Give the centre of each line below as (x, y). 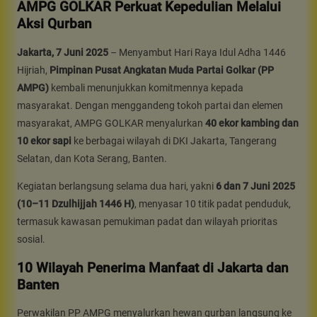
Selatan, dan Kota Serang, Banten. (92, 158)
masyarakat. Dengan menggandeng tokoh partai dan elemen (150, 105)
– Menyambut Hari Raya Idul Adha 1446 (197, 52)
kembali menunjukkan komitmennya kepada (146, 87)
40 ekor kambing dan (252, 123)
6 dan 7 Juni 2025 (255, 186)
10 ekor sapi (44, 140)
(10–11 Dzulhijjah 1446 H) (76, 204)
